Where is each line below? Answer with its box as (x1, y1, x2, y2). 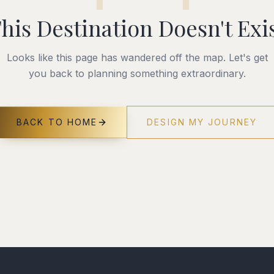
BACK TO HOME (17, 116, 98, 127)
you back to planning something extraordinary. (28, 67, 246, 80)
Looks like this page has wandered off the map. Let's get (6, 51, 268, 64)
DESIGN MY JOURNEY (147, 116, 257, 127)
